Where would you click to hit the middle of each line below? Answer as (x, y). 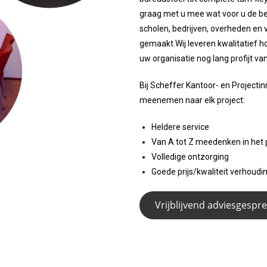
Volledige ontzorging (190, 157)
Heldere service (180, 127)
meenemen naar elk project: (192, 100)
